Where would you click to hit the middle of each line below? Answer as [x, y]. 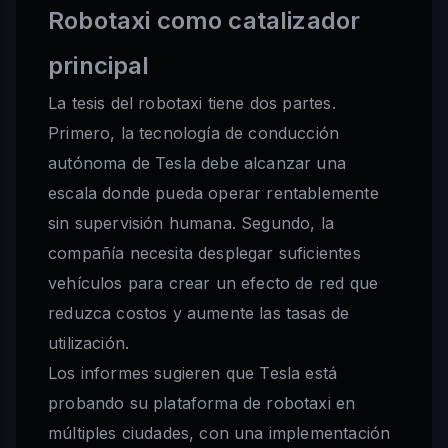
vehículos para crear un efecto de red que [213, 283]
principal [99, 66]
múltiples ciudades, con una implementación [219, 433]
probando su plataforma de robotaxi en [202, 403]
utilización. [89, 343]
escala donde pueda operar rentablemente [213, 193]
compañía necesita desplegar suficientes [204, 253]
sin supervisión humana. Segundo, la [191, 223]
